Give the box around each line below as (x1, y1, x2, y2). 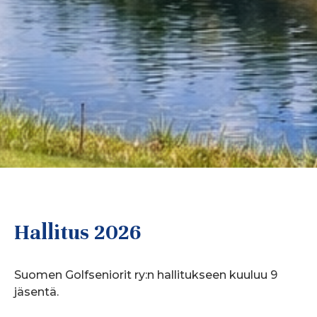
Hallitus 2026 (14, 219, 141, 246)
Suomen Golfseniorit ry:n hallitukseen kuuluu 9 (14, 268, 277, 282)
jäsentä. (14, 285, 62, 299)
